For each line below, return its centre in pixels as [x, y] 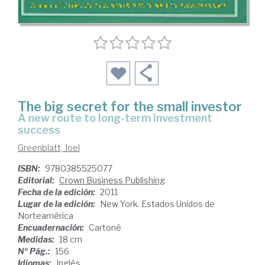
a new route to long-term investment [22, 118]
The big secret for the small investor [130, 107]
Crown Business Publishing [112, 180]
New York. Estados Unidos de [157, 204]
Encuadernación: [52, 228]
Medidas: [37, 240]
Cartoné [105, 228]
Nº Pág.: [35, 251]
